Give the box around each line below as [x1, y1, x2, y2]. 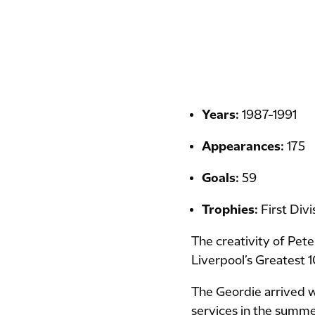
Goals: [202, 172, 242, 185]
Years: [202, 108, 242, 122]
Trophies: [202, 203, 261, 217]
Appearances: [202, 140, 287, 153]
